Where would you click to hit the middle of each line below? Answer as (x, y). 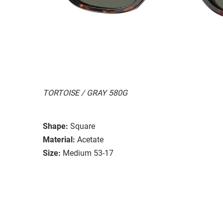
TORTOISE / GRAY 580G (85, 93)
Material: (59, 139)
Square (83, 126)
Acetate (90, 139)
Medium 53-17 (88, 153)
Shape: (56, 126)
